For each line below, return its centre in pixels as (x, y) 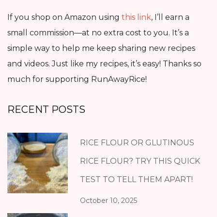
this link (136, 17)
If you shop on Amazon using (64, 17)
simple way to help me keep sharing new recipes (101, 48)
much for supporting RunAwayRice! (77, 79)
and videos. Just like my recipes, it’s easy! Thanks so (104, 63)
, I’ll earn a (170, 17)
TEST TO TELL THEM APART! (137, 179)
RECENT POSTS (46, 109)
